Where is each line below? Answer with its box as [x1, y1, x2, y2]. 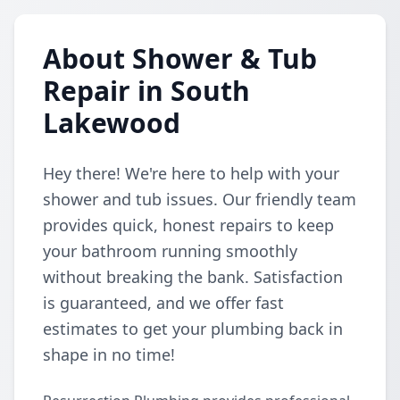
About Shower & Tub [43, 40, 317, 77]
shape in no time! [43, 344, 175, 365]
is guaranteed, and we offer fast [43, 292, 284, 313]
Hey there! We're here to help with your [43, 162, 339, 184]
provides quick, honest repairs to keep [43, 214, 334, 236]
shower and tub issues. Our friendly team [43, 188, 356, 210]
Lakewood [43, 104, 180, 141]
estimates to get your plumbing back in [43, 318, 343, 339]
